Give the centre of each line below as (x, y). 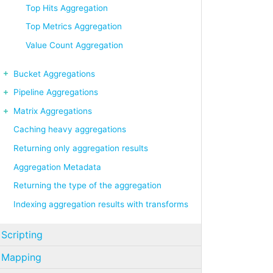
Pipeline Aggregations (56, 92)
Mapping (21, 257)
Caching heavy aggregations (70, 129)
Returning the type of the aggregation (87, 186)
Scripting (22, 234)
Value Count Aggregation (74, 45)
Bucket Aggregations (54, 73)
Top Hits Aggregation (67, 8)
